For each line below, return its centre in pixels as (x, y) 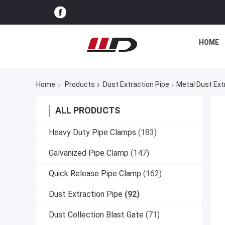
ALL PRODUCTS (88, 110)
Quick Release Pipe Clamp (95, 174)
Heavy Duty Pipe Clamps (92, 133)
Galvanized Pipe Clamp (89, 153)
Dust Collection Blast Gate (96, 215)
